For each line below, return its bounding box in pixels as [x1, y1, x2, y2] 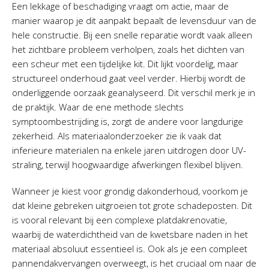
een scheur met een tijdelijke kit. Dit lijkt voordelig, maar [12, 58, 238, 70]
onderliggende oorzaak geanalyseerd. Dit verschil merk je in [12, 86, 255, 98]
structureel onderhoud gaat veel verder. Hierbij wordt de [12, 72, 246, 84]
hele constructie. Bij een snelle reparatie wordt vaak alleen [12, 29, 252, 41]
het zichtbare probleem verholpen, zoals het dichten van [12, 43, 244, 55]
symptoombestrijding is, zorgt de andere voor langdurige [12, 115, 243, 127]
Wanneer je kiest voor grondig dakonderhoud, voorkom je [12, 185, 248, 197]
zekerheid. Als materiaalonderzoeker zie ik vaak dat [12, 130, 222, 142]
